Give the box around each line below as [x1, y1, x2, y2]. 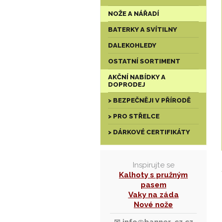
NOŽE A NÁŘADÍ [108, 10, 159, 17]
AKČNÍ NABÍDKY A [108, 73, 166, 81]
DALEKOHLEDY [108, 42, 156, 49]
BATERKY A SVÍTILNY [108, 26, 177, 33]
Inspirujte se [132, 161, 174, 169]
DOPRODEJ [108, 81, 145, 88]
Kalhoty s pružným [119, 170, 188, 179]
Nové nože [134, 200, 173, 209]
